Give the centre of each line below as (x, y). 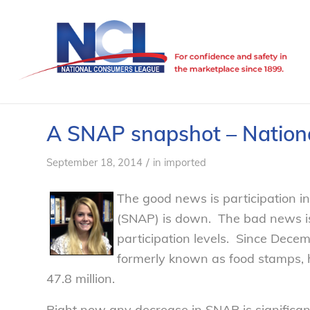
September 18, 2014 (94, 162)
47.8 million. (81, 279)
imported (185, 162)
